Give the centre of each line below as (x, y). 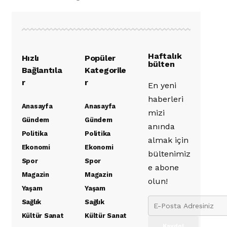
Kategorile (105, 70)
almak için (168, 140)
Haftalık (165, 56)
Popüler (100, 58)
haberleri (165, 99)
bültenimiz (169, 154)
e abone (163, 167)
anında (161, 126)
